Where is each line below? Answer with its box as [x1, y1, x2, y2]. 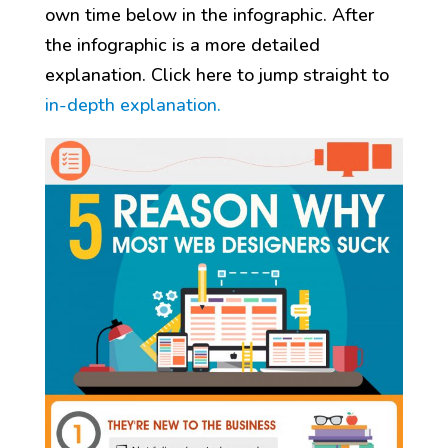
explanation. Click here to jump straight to [44, 63, 389, 88]
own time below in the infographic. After [44, 3, 374, 28]
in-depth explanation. [44, 93, 221, 118]
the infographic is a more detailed [44, 33, 320, 58]
